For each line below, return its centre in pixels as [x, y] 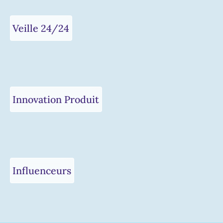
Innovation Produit [56, 99]
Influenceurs [42, 170]
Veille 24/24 [41, 28]
